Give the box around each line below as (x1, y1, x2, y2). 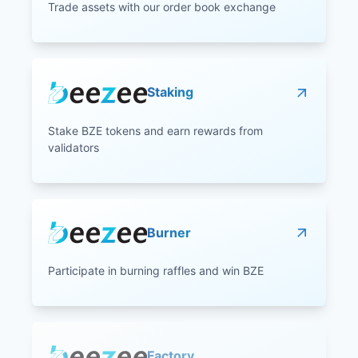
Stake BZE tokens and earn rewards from (48, 123, 263, 137)
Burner (146, 224, 191, 241)
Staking (146, 84, 193, 101)
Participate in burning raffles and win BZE (48, 264, 264, 278)
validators (48, 140, 99, 154)
